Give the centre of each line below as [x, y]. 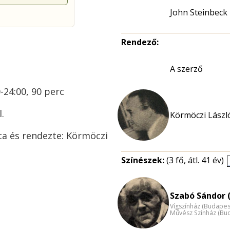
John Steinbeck [199, 12]
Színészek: [144, 160]
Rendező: [140, 42]
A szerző [186, 69]
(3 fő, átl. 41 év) [195, 160]
